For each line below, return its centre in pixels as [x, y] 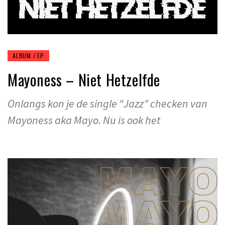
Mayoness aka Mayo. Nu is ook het [84, 120]
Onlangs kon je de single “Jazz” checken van [107, 103]
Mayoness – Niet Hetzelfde [84, 79]
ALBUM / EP [28, 55]
